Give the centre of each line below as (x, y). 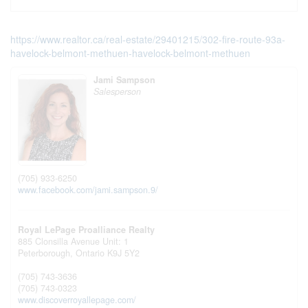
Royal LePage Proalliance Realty (86, 229)
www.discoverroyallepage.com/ (77, 299)
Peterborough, (47, 253)
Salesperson (117, 91)
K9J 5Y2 (123, 253)
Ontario (90, 253)
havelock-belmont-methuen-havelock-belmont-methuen (130, 53)
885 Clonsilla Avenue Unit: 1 (73, 241)
